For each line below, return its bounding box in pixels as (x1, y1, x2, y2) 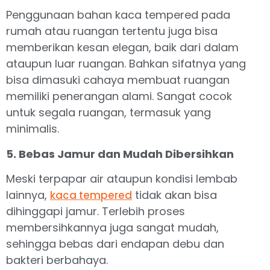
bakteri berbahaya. (6, 253, 108, 268)
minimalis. (6, 121, 59, 137)
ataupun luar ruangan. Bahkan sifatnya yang (6, 56, 246, 72)
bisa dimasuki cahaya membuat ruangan (6, 72, 230, 88)
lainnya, (6, 187, 50, 203)
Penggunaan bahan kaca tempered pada (6, 7, 230, 23)
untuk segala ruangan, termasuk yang (6, 105, 211, 121)
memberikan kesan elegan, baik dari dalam (6, 40, 239, 55)
